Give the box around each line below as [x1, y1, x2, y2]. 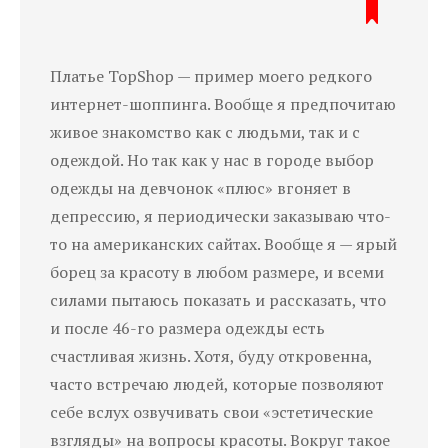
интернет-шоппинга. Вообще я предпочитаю [50, 92, 396, 115]
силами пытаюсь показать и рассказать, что [50, 288, 386, 311]
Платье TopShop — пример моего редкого [50, 64, 372, 87]
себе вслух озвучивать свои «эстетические [50, 400, 373, 423]
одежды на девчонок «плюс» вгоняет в [50, 176, 351, 199]
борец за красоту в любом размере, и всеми [50, 260, 384, 283]
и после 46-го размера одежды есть [50, 316, 325, 339]
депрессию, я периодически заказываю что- [50, 204, 391, 227]
